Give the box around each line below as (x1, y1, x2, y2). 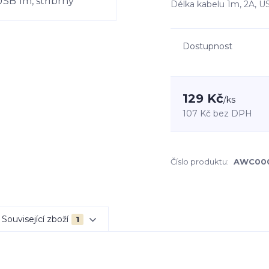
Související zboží (2, 214, 68, 225)
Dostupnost (183, 41, 232, 52)
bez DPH (213, 108, 252, 119)
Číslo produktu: (171, 157, 229, 166)
